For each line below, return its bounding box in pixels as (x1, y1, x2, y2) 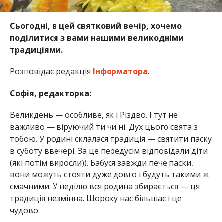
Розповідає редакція (9, 65, 93, 77)
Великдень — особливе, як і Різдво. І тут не (9, 109, 178, 120)
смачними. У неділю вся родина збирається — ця (9, 180, 200, 192)
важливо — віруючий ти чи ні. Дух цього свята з (9, 121, 198, 132)
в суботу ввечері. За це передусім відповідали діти (9, 145, 208, 156)
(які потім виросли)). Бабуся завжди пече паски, (9, 157, 193, 168)
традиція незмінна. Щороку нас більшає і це (9, 192, 182, 204)
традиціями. (9, 44, 63, 55)
